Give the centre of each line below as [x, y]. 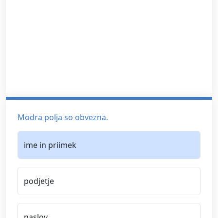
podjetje [39, 181]
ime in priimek [50, 145]
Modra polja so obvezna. [63, 117]
